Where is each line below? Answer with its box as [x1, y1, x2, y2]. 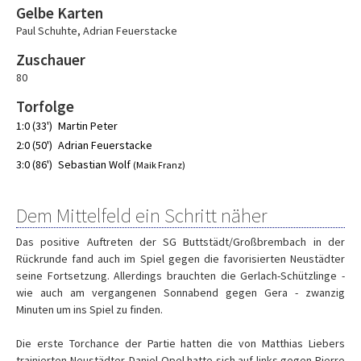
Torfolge [16, 97, 74, 116]
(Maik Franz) [133, 159, 185, 171]
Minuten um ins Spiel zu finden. [16, 302, 163, 317]
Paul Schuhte [16, 23, 77, 38]
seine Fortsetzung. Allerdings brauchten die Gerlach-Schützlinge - [16, 268, 345, 283]
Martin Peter [58, 118, 118, 133]
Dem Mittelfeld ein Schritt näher [16, 202, 267, 228]
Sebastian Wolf [58, 157, 133, 172]
